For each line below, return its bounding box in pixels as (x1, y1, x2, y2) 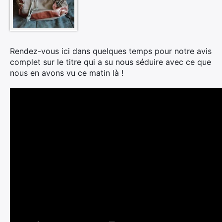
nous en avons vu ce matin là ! (10, 68, 123, 78)
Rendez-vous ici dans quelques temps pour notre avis (10, 46, 212, 56)
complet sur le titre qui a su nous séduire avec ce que (10, 57, 211, 67)
